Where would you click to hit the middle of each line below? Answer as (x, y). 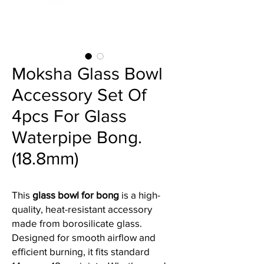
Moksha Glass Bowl (87, 74)
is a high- (140, 195)
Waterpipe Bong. (77, 137)
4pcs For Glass (69, 116)
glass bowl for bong (76, 195)
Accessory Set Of (79, 95)
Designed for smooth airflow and (84, 237)
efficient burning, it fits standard (81, 251)
